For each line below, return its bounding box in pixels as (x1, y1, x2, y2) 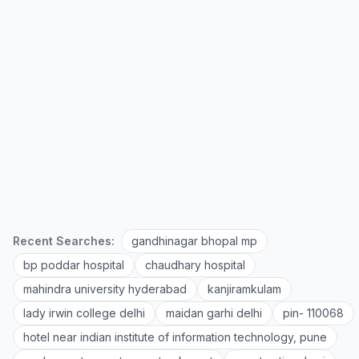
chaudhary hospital (145, 258, 245, 272)
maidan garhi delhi (166, 306, 262, 320)
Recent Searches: (13, 234, 115, 248)
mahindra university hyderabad (23, 282, 187, 296)
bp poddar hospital (23, 258, 124, 272)
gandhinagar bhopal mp (131, 234, 257, 248)
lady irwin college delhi (23, 306, 145, 320)
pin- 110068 (283, 306, 344, 320)
